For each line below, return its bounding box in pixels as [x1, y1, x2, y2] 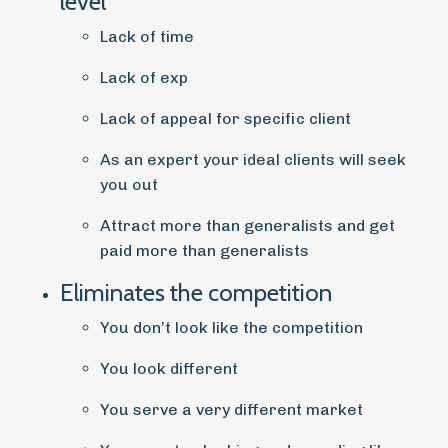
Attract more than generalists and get [100, 216, 395, 236]
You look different [100, 359, 238, 379]
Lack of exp [100, 68, 188, 88]
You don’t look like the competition [100, 318, 363, 338]
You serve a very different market [100, 400, 363, 420]
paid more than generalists [100, 241, 309, 261]
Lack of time [100, 27, 194, 47]
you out [100, 175, 162, 195]
